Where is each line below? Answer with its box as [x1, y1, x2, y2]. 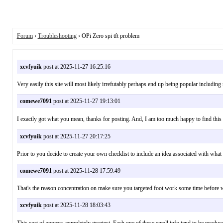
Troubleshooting [37, 32, 77, 39]
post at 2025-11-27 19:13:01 [51, 97, 120, 105]
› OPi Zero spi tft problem [76, 32, 139, 39]
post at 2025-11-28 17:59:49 [51, 167, 120, 175]
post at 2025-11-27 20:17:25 [41, 133, 111, 140]
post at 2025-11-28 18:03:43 [41, 202, 111, 209]
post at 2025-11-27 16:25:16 [41, 63, 111, 70]
